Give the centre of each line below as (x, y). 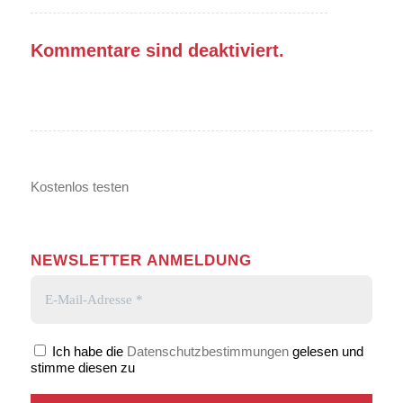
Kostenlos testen (79, 186)
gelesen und (326, 351)
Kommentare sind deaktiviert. (157, 50)
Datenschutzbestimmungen (207, 351)
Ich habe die (87, 351)
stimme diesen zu (82, 367)
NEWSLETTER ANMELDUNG (141, 260)
